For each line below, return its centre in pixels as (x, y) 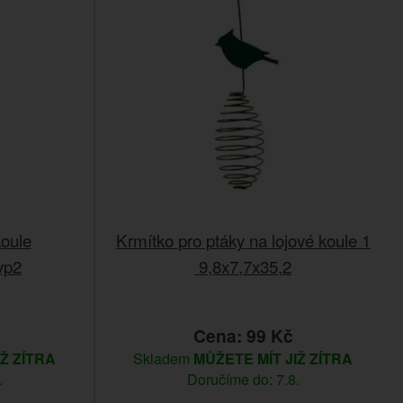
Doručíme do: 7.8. (243, 379)
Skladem (163, 358)
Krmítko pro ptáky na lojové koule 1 (243, 240)
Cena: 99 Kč (243, 336)
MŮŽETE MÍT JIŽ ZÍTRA (273, 358)
